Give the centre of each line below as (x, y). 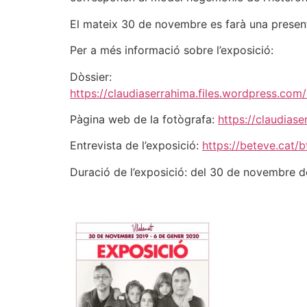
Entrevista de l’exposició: (136, 146)
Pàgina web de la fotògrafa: (144, 119)
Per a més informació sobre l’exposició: (172, 50)
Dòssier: (91, 76)
